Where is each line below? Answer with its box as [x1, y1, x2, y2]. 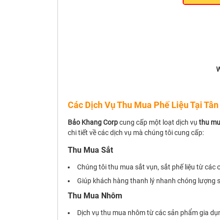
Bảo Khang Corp [68, 118, 118, 127]
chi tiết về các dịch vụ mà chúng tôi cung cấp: [68, 129, 204, 137]
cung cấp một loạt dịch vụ [118, 118, 199, 127]
